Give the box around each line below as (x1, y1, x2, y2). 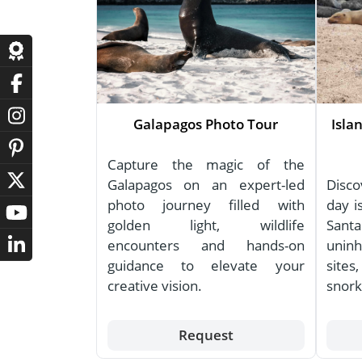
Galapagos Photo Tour (133, 115, 279, 134)
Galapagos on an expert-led (107, 175, 305, 195)
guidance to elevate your (107, 256, 305, 276)
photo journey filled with (107, 196, 305, 215)
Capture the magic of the (107, 155, 305, 175)
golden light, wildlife (107, 216, 305, 235)
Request (178, 326, 234, 345)
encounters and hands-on (107, 236, 305, 255)
